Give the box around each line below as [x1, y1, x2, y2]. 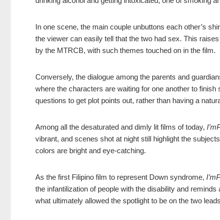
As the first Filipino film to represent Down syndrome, [35, 173, 206, 182]
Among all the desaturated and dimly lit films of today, [35, 123, 207, 132]
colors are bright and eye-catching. [35, 146, 146, 155]
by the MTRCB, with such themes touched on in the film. [35, 46, 216, 55]
